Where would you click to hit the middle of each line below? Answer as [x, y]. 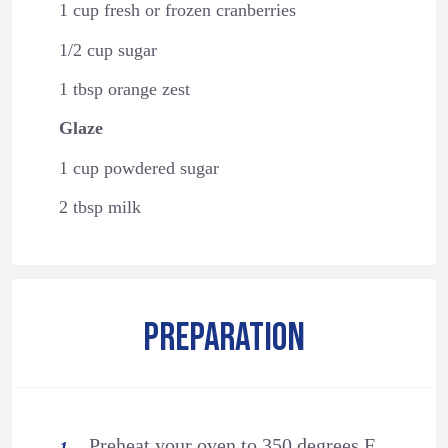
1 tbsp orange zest [124, 89]
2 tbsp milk [99, 207]
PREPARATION [224, 339]
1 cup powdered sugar [138, 167]
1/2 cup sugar [107, 49]
